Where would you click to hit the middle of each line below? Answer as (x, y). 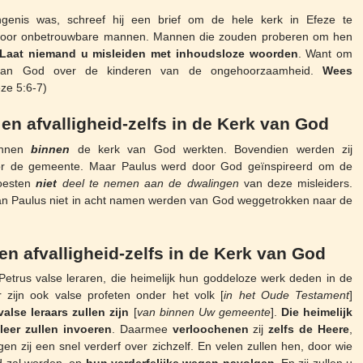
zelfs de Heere (309, 329)
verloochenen (210, 329)
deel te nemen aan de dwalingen (148, 183)
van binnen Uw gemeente (203, 312)
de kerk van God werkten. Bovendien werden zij (211, 149)
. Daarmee (142, 329)
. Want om (325, 53)
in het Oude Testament (287, 295)
